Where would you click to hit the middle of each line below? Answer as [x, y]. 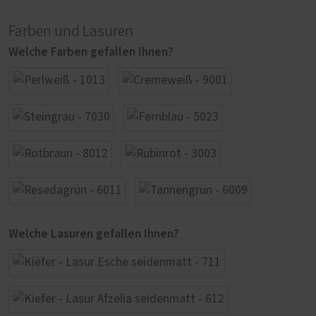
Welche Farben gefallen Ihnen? [91, 52]
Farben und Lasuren [71, 31]
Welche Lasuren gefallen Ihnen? [94, 234]
